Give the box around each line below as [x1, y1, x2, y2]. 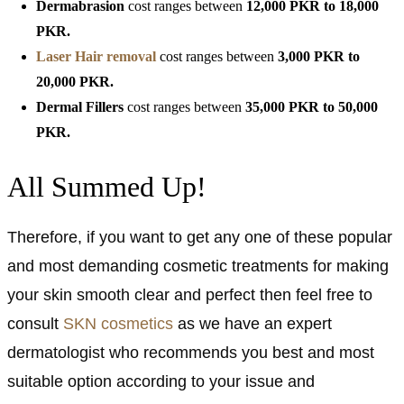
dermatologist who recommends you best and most [7, 343, 374, 362]
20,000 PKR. [36, 73, 114, 89]
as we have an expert [178, 314, 332, 333]
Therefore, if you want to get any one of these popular [7, 227, 392, 246]
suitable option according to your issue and [7, 372, 315, 390]
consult [7, 314, 59, 333]
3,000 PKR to [278, 48, 360, 64]
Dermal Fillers [36, 98, 127, 115]
